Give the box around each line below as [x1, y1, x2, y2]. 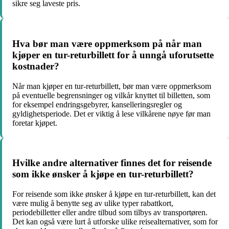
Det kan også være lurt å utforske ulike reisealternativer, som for [12, 217, 218, 226]
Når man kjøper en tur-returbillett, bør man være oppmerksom [12, 81, 211, 90]
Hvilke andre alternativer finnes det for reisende [12, 157, 212, 169]
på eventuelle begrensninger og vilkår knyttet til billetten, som [12, 90, 210, 100]
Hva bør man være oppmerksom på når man [12, 38, 202, 49]
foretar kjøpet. [12, 118, 57, 127]
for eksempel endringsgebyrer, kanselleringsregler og [12, 100, 182, 109]
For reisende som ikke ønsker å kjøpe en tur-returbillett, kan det [12, 190, 216, 198]
